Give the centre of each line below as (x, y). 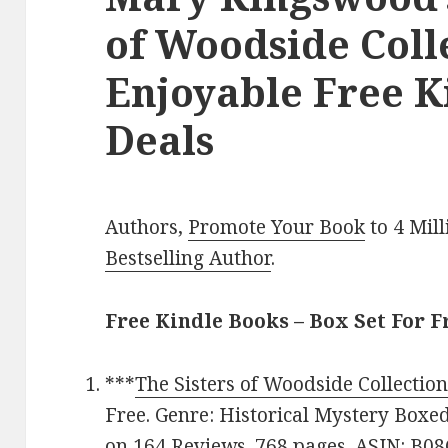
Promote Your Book (277, 227)
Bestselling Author (188, 258)
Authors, (147, 227)
